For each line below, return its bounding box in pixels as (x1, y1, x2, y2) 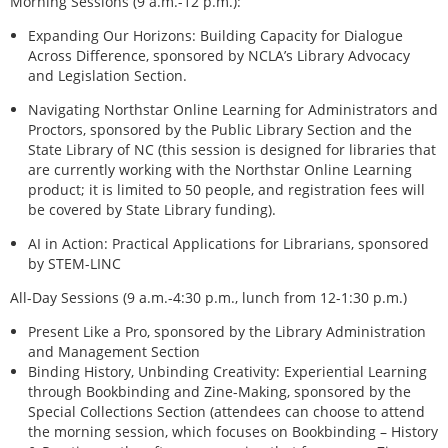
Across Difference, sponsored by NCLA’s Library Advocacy (28, 45, 410, 65)
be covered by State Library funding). (28, 199, 276, 219)
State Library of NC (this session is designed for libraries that (28, 139, 436, 159)
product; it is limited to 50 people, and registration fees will (28, 179, 425, 199)
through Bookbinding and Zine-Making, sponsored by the (28, 381, 411, 401)
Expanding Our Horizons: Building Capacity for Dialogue (28, 25, 403, 45)
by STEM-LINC (28, 253, 121, 273)
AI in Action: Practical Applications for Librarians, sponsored (28, 233, 429, 253)
